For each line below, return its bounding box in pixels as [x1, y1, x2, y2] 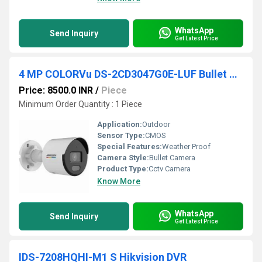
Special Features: [97, 142, 162, 151]
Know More [97, 177, 140, 186]
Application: [97, 120, 142, 129]
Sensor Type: [97, 131, 145, 140]
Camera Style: [97, 153, 149, 162]
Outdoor [142, 120, 170, 129]
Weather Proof [162, 142, 211, 151]
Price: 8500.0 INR [19, 85, 93, 96]
